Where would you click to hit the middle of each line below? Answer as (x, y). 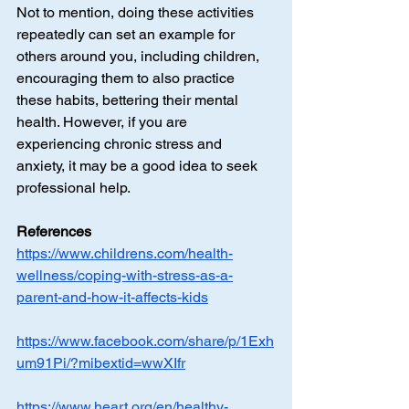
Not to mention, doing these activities (137, 13)
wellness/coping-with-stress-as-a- (125, 276)
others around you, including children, (140, 57)
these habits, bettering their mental (129, 100)
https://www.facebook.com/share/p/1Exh (145, 341)
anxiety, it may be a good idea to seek (139, 166)
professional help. (73, 188)
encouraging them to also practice (127, 79)
